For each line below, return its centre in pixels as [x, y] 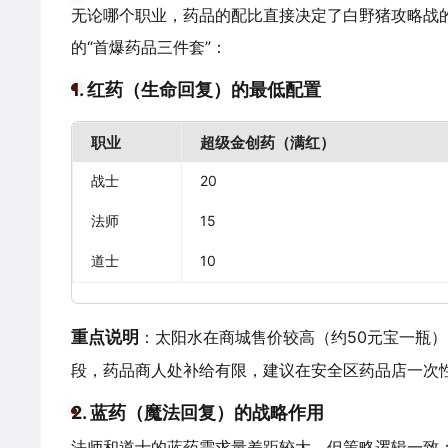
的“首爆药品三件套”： [149, 47]
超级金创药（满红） [267, 142]
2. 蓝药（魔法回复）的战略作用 [197, 412]
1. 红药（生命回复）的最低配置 [196, 89]
